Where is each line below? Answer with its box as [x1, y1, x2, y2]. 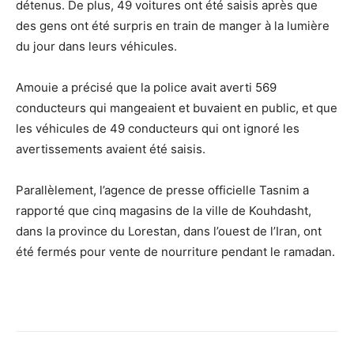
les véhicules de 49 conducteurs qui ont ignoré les [16, 120, 299, 136]
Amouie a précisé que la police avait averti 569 [16, 79, 277, 95]
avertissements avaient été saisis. [16, 141, 205, 156]
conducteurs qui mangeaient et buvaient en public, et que [16, 100, 337, 115]
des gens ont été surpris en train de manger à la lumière [16, 17, 330, 33]
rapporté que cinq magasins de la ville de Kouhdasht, [16, 202, 311, 218]
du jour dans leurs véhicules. [16, 38, 177, 54]
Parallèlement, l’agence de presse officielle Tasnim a [16, 182, 309, 198]
